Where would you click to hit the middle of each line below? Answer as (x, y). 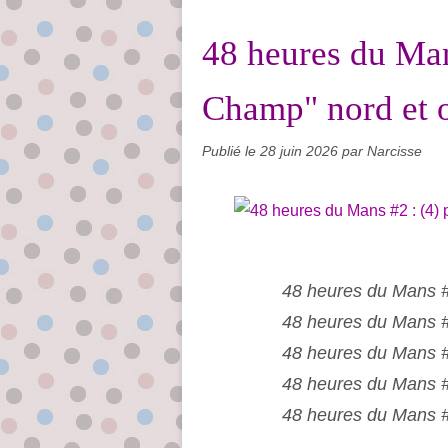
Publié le (231, 151)
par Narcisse (382, 151)
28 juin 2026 (301, 151)
